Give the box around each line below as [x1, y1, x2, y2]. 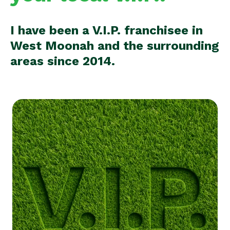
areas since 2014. [10, 54, 115, 68]
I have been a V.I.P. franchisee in [10, 23, 203, 37]
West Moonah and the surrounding [10, 39, 219, 53]
